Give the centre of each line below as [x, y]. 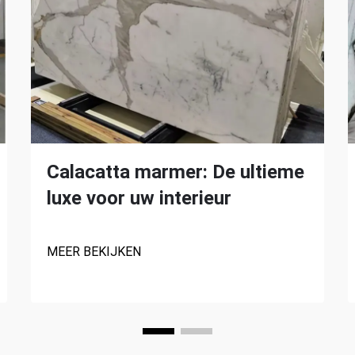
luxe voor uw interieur [139, 198]
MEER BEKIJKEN [94, 252]
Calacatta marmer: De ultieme [176, 172]
